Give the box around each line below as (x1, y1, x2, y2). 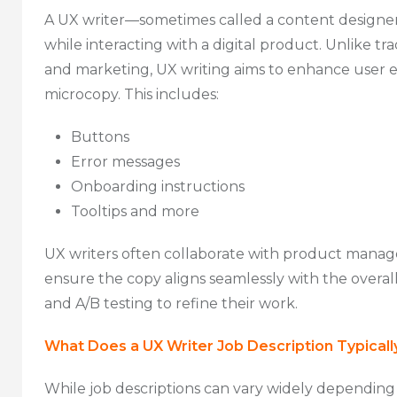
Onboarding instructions (71, 177, 245, 195)
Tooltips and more (71, 202, 199, 220)
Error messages (71, 152, 180, 170)
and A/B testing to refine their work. (44, 294, 298, 312)
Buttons (71, 128, 129, 145)
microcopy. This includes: (44, 85, 219, 103)
